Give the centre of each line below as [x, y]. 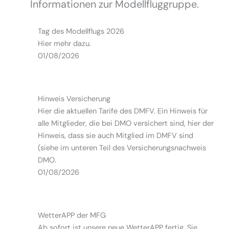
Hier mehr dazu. [64, 44]
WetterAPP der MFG [72, 215]
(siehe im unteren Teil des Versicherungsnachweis [122, 148]
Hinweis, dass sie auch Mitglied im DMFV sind [115, 136]
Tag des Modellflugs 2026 [81, 31]
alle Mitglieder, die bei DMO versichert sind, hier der [125, 123]
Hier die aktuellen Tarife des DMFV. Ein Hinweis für [122, 111]
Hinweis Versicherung [74, 99]
